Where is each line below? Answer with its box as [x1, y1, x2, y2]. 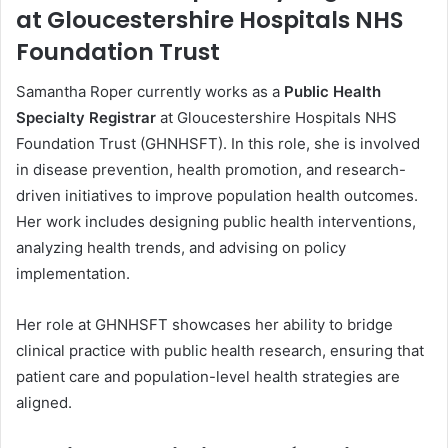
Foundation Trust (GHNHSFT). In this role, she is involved [16, 134, 420, 153]
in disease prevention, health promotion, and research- [16, 160, 406, 179]
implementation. [16, 264, 130, 283]
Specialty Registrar [16, 108, 156, 127]
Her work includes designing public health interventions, [16, 212, 416, 231]
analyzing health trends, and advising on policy [16, 238, 346, 257]
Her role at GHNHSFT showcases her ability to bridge [16, 315, 393, 334]
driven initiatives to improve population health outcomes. [16, 186, 418, 205]
